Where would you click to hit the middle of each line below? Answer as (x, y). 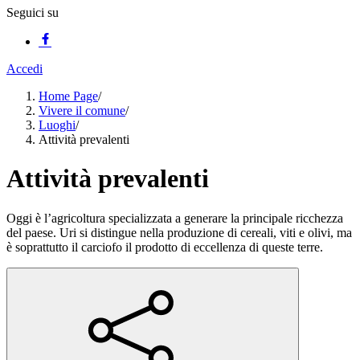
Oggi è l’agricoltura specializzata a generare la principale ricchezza (175, 218)
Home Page (68, 96)
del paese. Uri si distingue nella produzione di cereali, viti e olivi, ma (179, 232)
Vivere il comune (82, 110)
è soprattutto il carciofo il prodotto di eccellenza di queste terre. (165, 247)
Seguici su (33, 12)
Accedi (25, 69)
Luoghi (57, 125)
